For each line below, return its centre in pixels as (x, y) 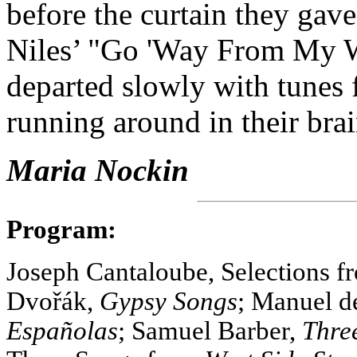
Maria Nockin (98, 171)
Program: (61, 230)
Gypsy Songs (169, 302)
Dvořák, (53, 302)
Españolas (62, 331)
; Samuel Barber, (210, 331)
